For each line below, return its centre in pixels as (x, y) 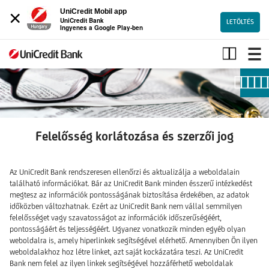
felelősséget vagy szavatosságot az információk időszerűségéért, (116, 217)
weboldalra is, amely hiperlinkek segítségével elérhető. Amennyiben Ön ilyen (134, 240)
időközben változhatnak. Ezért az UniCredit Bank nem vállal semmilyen (126, 206)
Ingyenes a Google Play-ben (101, 28)
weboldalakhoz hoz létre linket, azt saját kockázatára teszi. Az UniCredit (126, 252)
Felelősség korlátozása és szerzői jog (134, 136)
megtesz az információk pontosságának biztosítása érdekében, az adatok (129, 195)
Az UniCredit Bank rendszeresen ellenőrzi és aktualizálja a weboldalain (125, 172)
